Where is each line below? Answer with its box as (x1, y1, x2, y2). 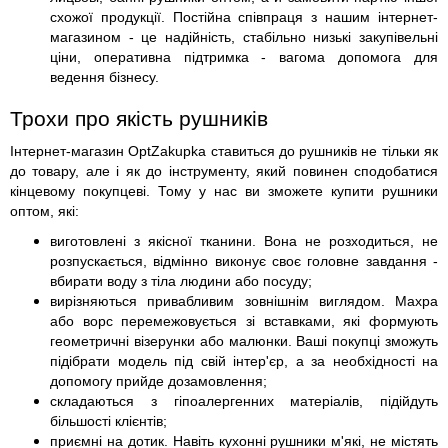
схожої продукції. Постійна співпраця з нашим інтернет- (50, 9, 438, 25)
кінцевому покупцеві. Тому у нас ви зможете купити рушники (10, 183, 438, 199)
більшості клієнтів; (50, 413, 167, 429)
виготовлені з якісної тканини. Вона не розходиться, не (50, 233, 438, 249)
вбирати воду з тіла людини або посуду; (50, 273, 312, 289)
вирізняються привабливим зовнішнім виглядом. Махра (50, 293, 438, 309)
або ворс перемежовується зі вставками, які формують (50, 313, 438, 329)
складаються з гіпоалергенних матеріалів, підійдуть (50, 393, 438, 409)
